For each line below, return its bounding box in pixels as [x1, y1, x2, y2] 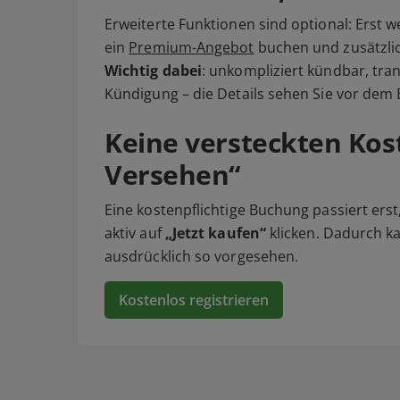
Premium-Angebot [129, 37, 254, 58]
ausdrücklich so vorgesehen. [104, 246, 299, 267]
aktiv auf [104, 223, 165, 244]
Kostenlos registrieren [119, 290, 269, 311]
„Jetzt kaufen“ [164, 223, 266, 244]
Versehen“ [104, 156, 240, 194]
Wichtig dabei [104, 61, 203, 81]
